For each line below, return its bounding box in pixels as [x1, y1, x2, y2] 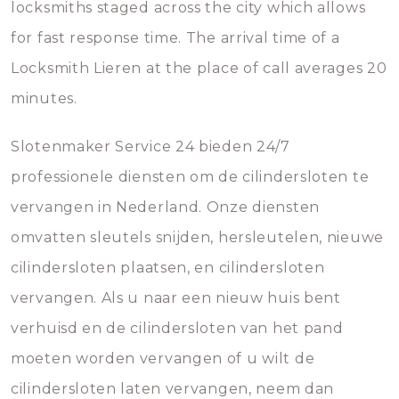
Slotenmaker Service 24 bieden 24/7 [11, 138, 290, 155]
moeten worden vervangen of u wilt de [11, 350, 315, 367]
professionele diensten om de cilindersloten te [11, 168, 370, 185]
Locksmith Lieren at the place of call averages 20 [11, 60, 387, 77]
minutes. [11, 90, 77, 107]
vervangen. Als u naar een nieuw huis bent [11, 289, 341, 306]
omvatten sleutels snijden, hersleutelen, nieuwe [11, 229, 384, 246]
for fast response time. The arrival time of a [11, 29, 340, 46]
